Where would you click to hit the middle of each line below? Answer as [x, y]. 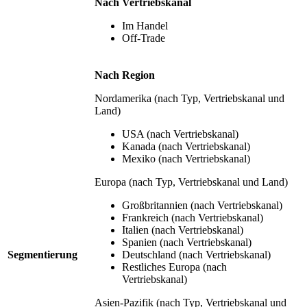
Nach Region [125, 75]
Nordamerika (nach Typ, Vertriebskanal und [189, 98]
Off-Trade [144, 38]
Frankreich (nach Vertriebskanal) [193, 217]
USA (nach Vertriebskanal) [180, 134]
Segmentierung [42, 254]
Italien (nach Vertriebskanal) [183, 230]
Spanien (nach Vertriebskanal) [187, 242]
